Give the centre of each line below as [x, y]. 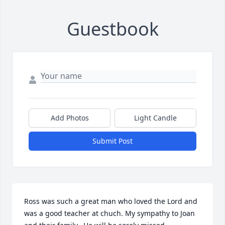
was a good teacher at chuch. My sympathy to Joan [109, 213]
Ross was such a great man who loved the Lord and [111, 201]
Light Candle [155, 118]
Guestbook [113, 29]
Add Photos [70, 118]
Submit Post [113, 141]
